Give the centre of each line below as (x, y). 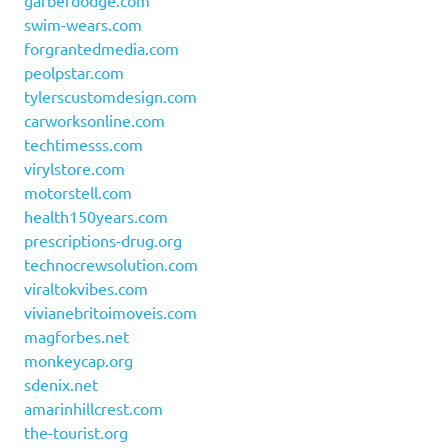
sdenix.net (61, 384)
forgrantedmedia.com (101, 48)
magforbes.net (76, 336)
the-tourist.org (76, 432)
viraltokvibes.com (86, 288)
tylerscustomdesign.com (110, 96)
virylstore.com (74, 168)
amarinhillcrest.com (93, 408)
